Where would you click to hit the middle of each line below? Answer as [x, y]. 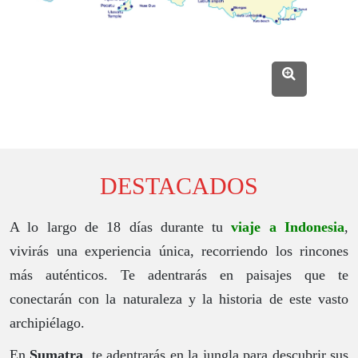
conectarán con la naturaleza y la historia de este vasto [179, 299]
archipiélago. [47, 323]
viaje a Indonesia [288, 227]
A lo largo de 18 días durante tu [121, 227]
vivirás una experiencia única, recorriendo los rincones [179, 251]
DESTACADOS [179, 186]
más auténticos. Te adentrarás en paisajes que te [179, 275]
